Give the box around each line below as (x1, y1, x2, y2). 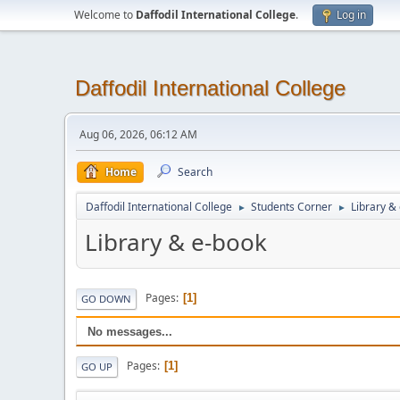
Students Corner (251, 199, 332, 214)
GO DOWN (81, 291, 131, 305)
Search (178, 164, 212, 179)
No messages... (87, 324, 172, 338)
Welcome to (74, 7, 136, 22)
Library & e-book (85, 226, 267, 258)
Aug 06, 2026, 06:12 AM (79, 127, 197, 142)
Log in (337, 7, 366, 22)
